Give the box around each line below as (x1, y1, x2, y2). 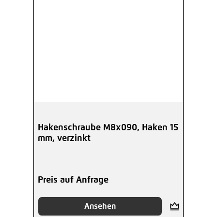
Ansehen (84, 202, 116, 210)
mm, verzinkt (38, 134, 91, 143)
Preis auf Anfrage (38, 175, 108, 185)
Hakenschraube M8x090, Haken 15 (38, 123, 178, 132)
